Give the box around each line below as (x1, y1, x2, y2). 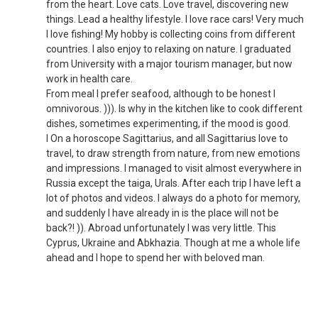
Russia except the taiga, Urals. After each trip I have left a (46, 177, 301, 189)
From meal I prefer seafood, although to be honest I (46, 88, 275, 99)
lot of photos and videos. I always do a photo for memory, (46, 192, 300, 204)
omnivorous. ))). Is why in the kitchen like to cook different (46, 103, 302, 114)
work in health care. (46, 73, 133, 84)
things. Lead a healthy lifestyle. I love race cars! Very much (46, 13, 304, 25)
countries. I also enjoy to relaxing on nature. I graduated (46, 43, 291, 55)
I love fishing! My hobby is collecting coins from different (46, 28, 295, 40)
